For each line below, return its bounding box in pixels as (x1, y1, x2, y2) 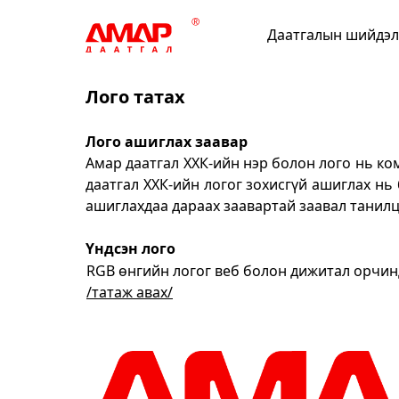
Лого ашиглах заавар (85, 132, 248, 152)
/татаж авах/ (86, 282, 173, 303)
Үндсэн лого (85, 239, 175, 259)
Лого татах (85, 85, 185, 110)
